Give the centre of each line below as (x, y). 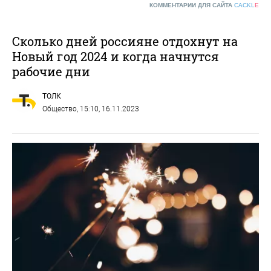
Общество (60, 109)
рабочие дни (51, 71)
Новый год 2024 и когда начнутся (116, 56)
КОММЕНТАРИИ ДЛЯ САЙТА (192, 5)
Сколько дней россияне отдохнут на (125, 41)
